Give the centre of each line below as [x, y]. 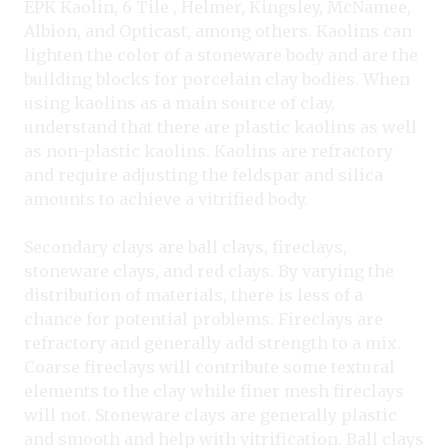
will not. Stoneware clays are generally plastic [210, 415]
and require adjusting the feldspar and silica [203, 175]
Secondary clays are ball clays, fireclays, [185, 247]
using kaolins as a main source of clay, [179, 103]
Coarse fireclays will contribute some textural [209, 367]
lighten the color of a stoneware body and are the [221, 55]
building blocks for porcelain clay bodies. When [217, 79]
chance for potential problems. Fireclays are [203, 319]
